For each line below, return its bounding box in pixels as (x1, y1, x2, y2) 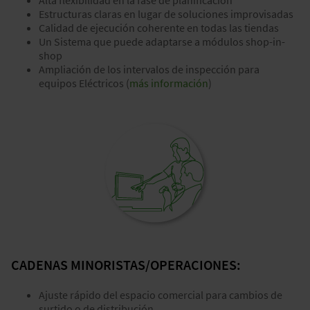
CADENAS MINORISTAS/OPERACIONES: (11, 256, 241, 274)
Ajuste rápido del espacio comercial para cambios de (39, 288, 282, 302)
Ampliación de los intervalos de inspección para (39, 62, 259, 77)
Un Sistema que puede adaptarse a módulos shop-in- (39, 35, 285, 49)
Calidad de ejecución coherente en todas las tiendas (39, 21, 279, 35)
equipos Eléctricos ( (39, 76, 129, 91)
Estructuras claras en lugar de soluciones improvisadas (39, 7, 293, 21)
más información (129, 76, 208, 91)
